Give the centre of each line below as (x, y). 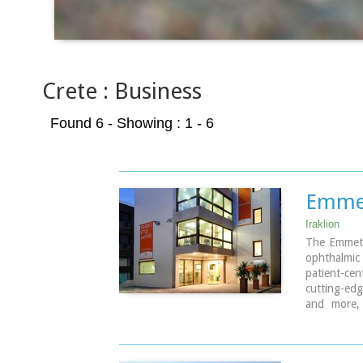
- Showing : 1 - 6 (159, 123)
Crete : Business (122, 91)
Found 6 (77, 123)
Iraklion (322, 224)
